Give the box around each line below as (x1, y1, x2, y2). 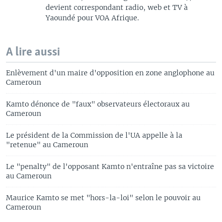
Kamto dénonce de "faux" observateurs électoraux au (6, 99, 190, 109)
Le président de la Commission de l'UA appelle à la (6, 130, 182, 140)
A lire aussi (6, 46, 60, 58)
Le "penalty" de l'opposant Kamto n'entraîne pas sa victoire (6, 162, 214, 171)
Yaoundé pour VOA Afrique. (46, 13, 141, 22)
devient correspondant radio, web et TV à (46, 2, 188, 12)
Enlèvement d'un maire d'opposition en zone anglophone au (6, 68, 215, 77)
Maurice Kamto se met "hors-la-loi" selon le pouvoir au (6, 193, 201, 202)
